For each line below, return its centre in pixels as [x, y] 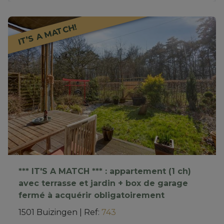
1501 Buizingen [48, 212]
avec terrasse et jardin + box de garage [103, 183]
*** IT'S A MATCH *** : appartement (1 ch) [104, 171]
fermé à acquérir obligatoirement [91, 195]
